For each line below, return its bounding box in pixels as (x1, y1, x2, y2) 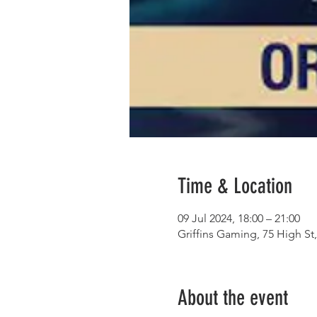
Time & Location (177, 173, 292, 199)
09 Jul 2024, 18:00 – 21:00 (177, 212, 300, 225)
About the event (177, 285, 288, 311)
